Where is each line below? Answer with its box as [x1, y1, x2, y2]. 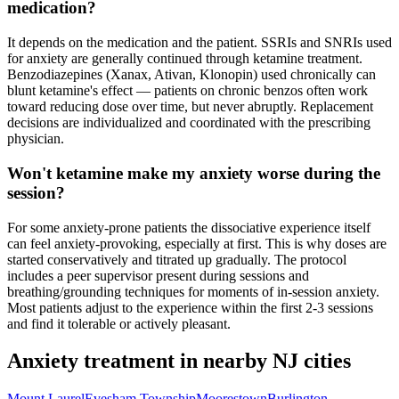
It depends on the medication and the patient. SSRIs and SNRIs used [7, 35, 392, 51]
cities [298, 349, 351, 373]
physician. [7, 131, 64, 147]
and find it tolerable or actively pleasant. [7, 315, 231, 331]
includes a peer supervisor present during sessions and [7, 267, 309, 283]
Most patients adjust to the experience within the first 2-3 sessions [7, 299, 373, 315]
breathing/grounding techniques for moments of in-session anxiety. [7, 283, 379, 299]
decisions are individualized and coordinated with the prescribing [7, 115, 370, 131]
